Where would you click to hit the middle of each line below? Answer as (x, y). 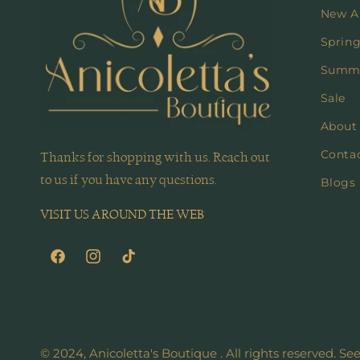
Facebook (86, 268)
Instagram (123, 268)
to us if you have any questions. (129, 180)
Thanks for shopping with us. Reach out (155, 158)
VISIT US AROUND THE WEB (122, 215)
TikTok (143, 268)
